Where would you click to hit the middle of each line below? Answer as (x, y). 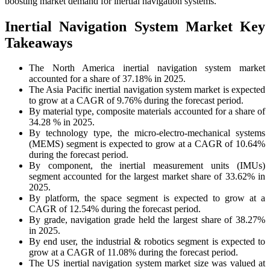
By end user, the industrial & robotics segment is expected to (147, 242)
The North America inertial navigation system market (147, 68)
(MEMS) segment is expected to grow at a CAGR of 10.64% (147, 144)
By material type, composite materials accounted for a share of (147, 111)
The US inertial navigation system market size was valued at (147, 263)
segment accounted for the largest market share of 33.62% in (147, 177)
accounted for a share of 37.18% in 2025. (107, 79)
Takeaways (39, 42)
